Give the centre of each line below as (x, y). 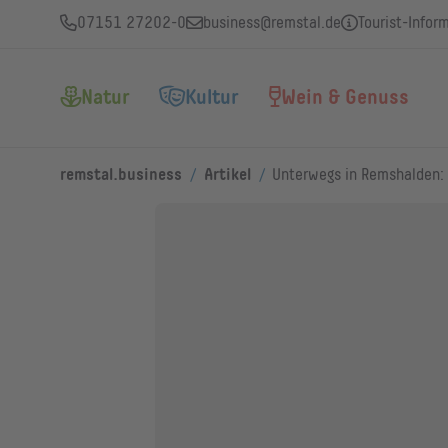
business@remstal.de (272, 24)
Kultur (212, 98)
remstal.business (121, 175)
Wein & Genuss (345, 98)
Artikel (227, 175)
